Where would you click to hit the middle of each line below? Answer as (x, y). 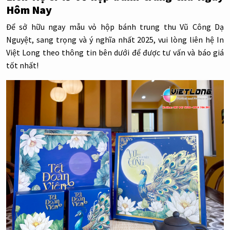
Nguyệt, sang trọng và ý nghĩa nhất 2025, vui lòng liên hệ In (115, 40)
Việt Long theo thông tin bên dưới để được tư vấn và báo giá (115, 53)
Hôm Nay (29, 10)
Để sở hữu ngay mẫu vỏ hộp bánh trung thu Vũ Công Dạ (115, 27)
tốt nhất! (22, 65)
